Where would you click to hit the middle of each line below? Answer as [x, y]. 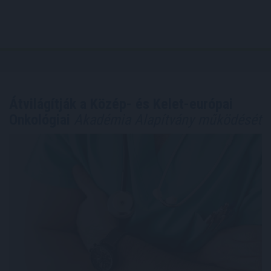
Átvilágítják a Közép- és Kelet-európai [121, 104]
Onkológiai [40, 120]
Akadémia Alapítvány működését [166, 120]
